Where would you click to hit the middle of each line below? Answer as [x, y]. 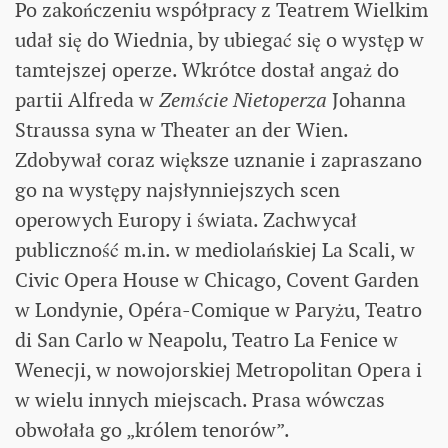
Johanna [366, 99]
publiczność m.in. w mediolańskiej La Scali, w [215, 249]
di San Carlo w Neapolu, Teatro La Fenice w [206, 339]
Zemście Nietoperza [243, 99]
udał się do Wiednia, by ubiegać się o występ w [219, 39]
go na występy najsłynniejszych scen [177, 189]
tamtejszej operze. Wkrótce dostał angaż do [207, 69]
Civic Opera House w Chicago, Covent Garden [217, 279]
